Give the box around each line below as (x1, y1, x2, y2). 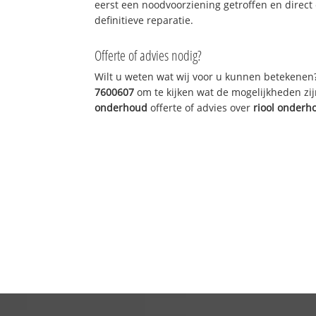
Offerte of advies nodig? (95, 45, 202, 65)
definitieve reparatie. (95, 13, 194, 27)
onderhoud (95, 100, 148, 114)
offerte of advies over (147, 100, 254, 114)
